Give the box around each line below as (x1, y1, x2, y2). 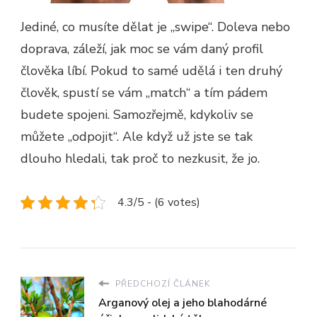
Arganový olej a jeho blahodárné (98, 294, 267, 311)
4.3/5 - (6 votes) (117, 194, 200, 210)
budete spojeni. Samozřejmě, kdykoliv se (21, 105, 253, 123)
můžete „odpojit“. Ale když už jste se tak (21, 127, 253, 145)
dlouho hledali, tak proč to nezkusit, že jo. (21, 149, 260, 167)
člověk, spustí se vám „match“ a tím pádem (21, 83, 267, 101)
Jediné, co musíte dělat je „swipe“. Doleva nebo (21, 18, 290, 35)
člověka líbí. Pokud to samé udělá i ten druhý (21, 62, 282, 79)
